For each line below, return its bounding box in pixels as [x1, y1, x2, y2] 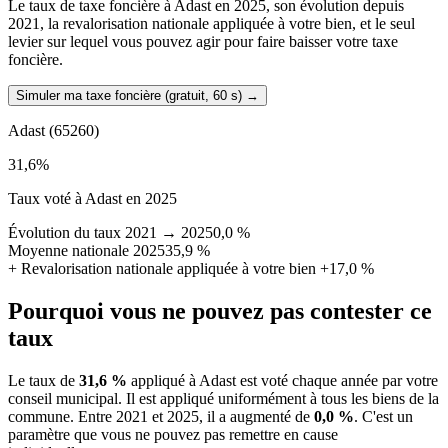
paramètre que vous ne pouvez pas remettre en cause [8, 426, 338, 444]
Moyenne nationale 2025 [8, 242, 165, 260]
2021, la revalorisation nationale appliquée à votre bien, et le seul [8, 15, 415, 33]
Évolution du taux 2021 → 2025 [8, 224, 213, 242]
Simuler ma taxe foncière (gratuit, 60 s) [16, 88, 242, 104]
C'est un [362, 408, 413, 426]
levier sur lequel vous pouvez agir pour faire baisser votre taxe [8, 33, 398, 51]
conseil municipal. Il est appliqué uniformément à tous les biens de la [8, 390, 439, 408]
